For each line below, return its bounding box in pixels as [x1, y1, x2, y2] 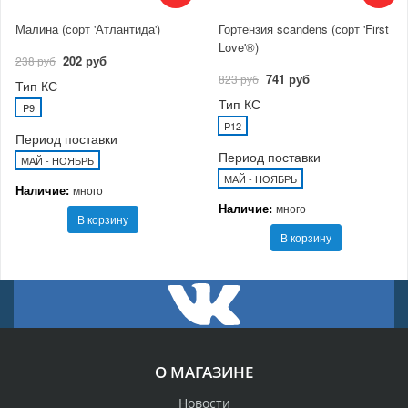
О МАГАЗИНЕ [155, 361, 253, 382]
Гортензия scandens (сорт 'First [219, 19, 389, 37]
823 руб [219, 70, 259, 87]
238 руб [15, 52, 56, 68]
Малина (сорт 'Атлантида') [15, 19, 160, 37]
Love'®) [219, 37, 259, 56]
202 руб [63, 51, 107, 69]
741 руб [266, 69, 310, 87]
